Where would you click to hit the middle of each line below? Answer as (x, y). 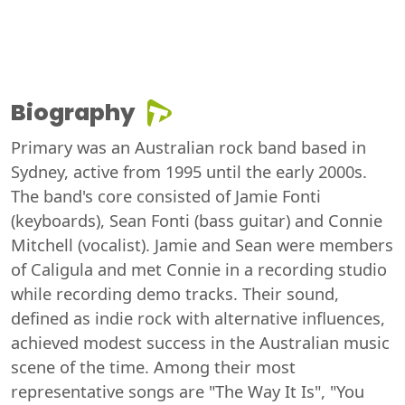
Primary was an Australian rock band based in (188, 148)
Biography (73, 113)
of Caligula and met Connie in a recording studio (199, 270)
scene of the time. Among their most (153, 367)
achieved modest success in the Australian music (200, 343)
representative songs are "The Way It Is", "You (188, 392)
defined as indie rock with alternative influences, (198, 319)
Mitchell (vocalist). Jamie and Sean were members (202, 245)
